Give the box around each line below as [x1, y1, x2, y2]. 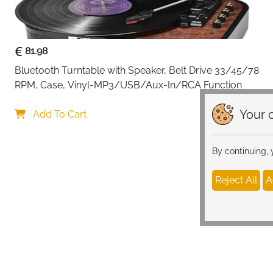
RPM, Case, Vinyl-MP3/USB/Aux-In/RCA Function [15, 79, 242, 91]
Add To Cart [30, 108, 87, 120]
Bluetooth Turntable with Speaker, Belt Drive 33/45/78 [15, 65, 259, 76]
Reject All [215, 174, 257, 186]
